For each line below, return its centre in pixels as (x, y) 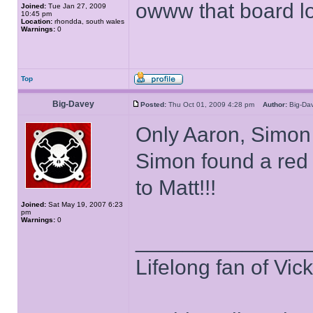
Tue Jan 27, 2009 (76, 6)
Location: (37, 21)
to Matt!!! (176, 188)
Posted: (153, 104)
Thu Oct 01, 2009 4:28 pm (214, 104)
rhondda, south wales (88, 21)
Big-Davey (73, 104)
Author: (275, 104)
